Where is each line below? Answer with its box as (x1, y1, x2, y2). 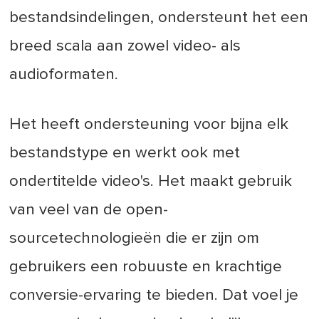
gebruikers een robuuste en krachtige (9, 258, 283, 276)
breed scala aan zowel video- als (9, 38, 241, 55)
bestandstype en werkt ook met (9, 145, 241, 162)
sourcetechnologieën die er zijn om (9, 230, 260, 247)
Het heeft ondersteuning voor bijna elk (9, 116, 289, 133)
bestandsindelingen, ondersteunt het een (9, 9, 309, 26)
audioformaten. (9, 66, 119, 83)
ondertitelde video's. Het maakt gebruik (9, 173, 293, 190)
